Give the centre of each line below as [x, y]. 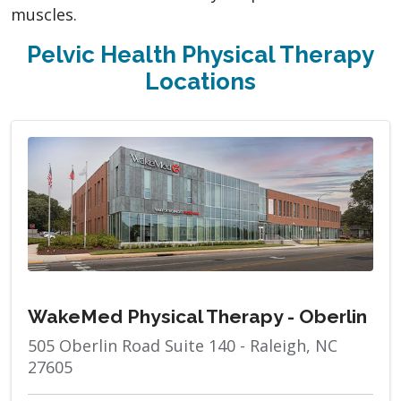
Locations [200, 81]
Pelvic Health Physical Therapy [200, 54]
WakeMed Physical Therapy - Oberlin [197, 316]
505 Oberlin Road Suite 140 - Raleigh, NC [183, 345]
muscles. [44, 14]
